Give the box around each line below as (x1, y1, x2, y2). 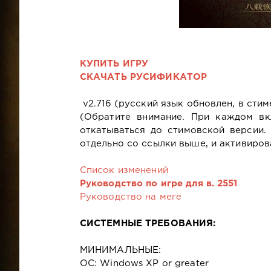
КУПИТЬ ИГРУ (79, 59, 149, 68)
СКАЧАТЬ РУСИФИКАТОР (79, 73, 207, 81)
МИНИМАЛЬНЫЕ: (79, 246, 162, 254)
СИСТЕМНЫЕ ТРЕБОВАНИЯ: (79, 219, 216, 227)
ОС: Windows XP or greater (79, 259, 209, 267)
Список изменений (79, 166, 168, 174)
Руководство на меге (79, 192, 182, 201)
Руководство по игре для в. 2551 (79, 179, 238, 188)
